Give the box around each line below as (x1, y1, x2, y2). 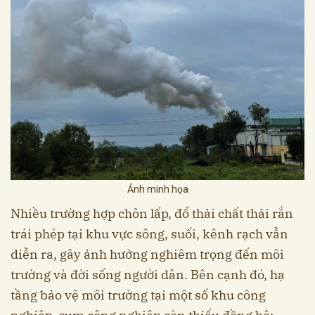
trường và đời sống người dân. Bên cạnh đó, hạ (11, 266, 285, 283)
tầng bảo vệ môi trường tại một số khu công (11, 287, 266, 304)
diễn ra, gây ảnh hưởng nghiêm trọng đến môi (11, 246, 284, 263)
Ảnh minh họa (127, 184, 188, 195)
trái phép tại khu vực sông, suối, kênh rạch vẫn (11, 226, 288, 243)
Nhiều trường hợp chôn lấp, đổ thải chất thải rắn (11, 205, 293, 222)
